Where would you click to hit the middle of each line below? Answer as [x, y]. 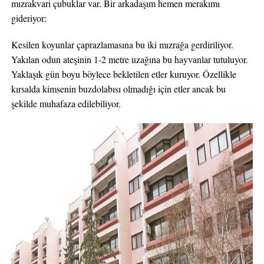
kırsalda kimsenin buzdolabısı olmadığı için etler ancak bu [118, 89]
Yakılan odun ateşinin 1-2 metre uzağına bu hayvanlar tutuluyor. [129, 59]
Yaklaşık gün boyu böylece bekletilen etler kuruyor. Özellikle [123, 74]
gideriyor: [29, 18]
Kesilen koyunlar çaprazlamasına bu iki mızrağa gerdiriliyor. [122, 44]
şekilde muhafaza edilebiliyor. [66, 103]
